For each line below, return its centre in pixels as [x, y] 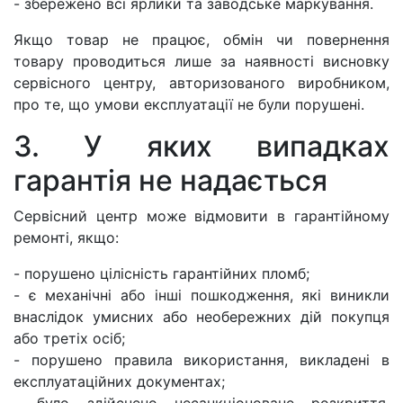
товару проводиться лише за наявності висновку [201, 62]
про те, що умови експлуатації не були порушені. [189, 105]
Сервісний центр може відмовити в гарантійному [201, 216]
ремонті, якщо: [66, 238]
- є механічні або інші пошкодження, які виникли [201, 296]
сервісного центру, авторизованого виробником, [201, 83]
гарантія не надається [170, 181]
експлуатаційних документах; [119, 382]
